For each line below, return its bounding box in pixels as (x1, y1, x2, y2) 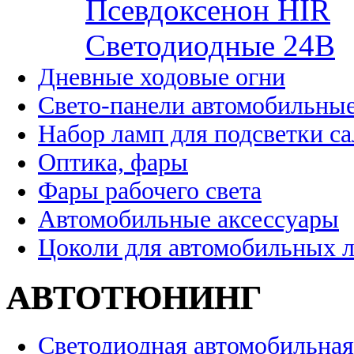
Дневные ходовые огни (38, 62, 285, 91)
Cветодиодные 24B (85, 28, 335, 62)
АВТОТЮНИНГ (6, 278, 262, 316)
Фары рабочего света (38, 176, 262, 205)
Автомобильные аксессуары (38, 205, 339, 233)
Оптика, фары (38, 148, 188, 176)
